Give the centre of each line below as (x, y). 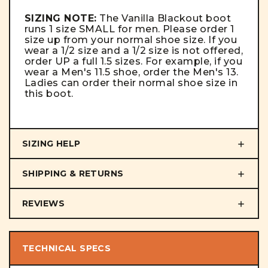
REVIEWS (43, 204)
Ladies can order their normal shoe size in (131, 83)
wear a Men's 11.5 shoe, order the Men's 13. (132, 72)
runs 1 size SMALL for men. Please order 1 (130, 29)
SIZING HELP (51, 143)
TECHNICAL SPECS (67, 249)
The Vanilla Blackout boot (164, 18)
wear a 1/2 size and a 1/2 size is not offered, (134, 50)
